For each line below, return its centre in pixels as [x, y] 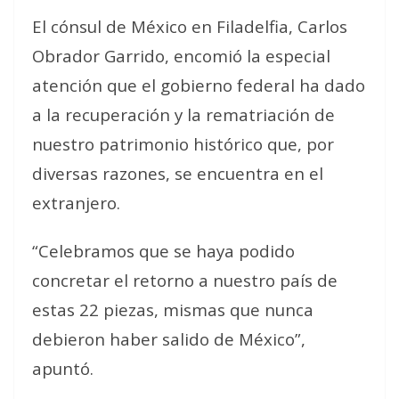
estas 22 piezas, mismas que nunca [173, 309]
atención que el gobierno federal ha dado [199, 85]
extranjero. [76, 203]
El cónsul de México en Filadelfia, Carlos [190, 26]
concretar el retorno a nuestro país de [185, 280]
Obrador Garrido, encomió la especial [181, 56]
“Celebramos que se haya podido [163, 251]
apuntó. [63, 368]
